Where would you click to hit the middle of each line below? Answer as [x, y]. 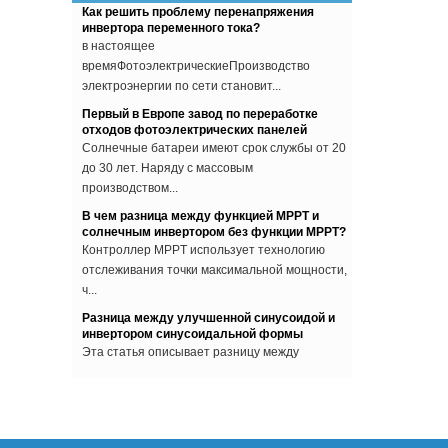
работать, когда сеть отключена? [181, 416]
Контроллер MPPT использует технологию [203, 230]
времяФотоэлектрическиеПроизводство [196, 46]
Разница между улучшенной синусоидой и [208, 298]
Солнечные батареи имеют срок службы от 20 [214, 128]
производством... [130, 168]
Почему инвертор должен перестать [190, 400]
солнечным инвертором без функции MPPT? [214, 212]
